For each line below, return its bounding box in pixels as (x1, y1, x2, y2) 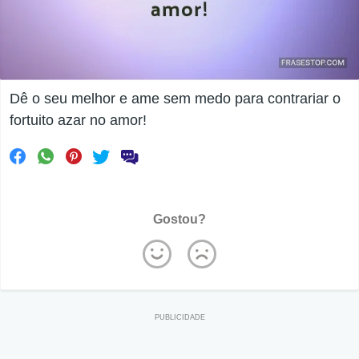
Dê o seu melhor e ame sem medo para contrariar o (10, 91, 341, 107)
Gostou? (153, 212, 206, 227)
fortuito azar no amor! (10, 112, 147, 129)
